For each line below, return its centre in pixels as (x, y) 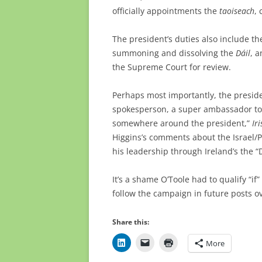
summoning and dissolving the (174, 53)
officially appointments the (166, 11)
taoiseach (237, 11)
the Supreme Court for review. (172, 67)
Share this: (131, 222)
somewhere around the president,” (182, 123)
